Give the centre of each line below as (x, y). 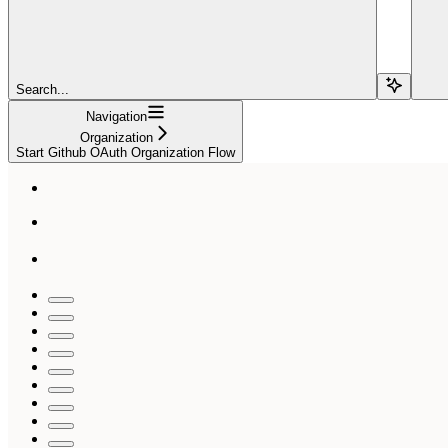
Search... (42, 89)
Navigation (116, 116)
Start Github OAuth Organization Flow (125, 152)
